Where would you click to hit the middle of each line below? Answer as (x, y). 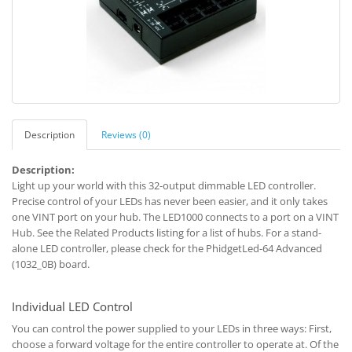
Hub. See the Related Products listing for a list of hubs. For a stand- (167, 233)
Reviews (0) (126, 135)
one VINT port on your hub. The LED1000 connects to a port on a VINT (175, 217)
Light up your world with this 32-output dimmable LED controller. (164, 185)
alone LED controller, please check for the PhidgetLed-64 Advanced (167, 248)
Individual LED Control (72, 306)
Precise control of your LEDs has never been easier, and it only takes (170, 201)
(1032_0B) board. (51, 264)
